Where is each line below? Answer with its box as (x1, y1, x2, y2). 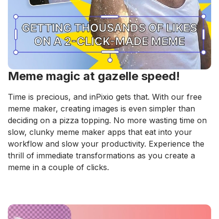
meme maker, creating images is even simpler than (8, 103, 195, 113)
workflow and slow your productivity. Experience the (8, 138, 204, 149)
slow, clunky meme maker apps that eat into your (8, 127, 192, 137)
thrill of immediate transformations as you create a (8, 150, 195, 160)
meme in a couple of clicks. (8, 162, 109, 172)
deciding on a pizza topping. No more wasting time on (8, 115, 207, 125)
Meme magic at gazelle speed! (8, 68, 180, 83)
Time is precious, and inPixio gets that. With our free (8, 91, 202, 102)
